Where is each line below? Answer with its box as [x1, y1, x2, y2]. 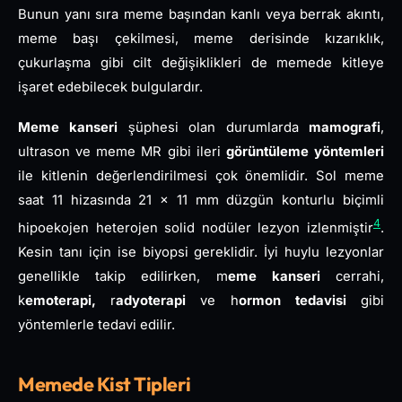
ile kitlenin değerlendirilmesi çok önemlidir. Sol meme [18, 167, 384, 184]
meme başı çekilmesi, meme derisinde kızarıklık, [18, 31, 384, 48]
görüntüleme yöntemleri [225, 143, 385, 160]
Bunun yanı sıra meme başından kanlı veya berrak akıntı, [18, 6, 384, 23]
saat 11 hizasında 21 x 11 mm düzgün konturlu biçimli [18, 191, 384, 208]
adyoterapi [116, 292, 201, 309]
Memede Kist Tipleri [18, 371, 191, 397]
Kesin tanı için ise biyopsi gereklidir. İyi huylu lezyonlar [18, 243, 384, 260]
